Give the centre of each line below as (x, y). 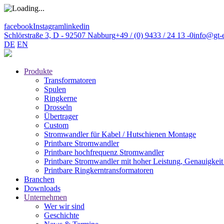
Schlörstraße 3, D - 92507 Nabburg (60, 35)
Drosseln (58, 107)
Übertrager (61, 116)
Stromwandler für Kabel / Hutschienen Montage (120, 134)
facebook (18, 26)
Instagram (48, 26)
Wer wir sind (64, 206)
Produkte (38, 71)
